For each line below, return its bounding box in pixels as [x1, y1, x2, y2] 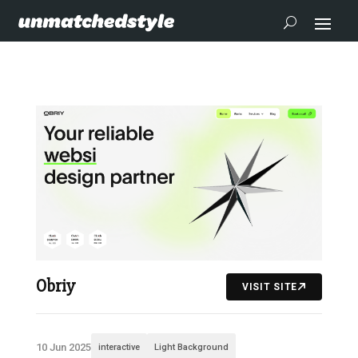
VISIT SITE [241, 280, 298, 292]
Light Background [153, 341, 229, 352]
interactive [97, 341, 140, 352]
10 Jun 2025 [35, 340, 91, 353]
